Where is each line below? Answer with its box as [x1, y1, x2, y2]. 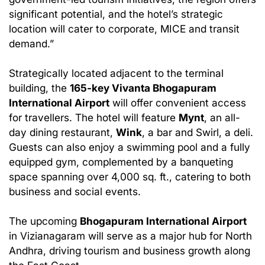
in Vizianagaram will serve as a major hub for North [9, 230, 252, 243]
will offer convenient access [109, 96, 246, 109]
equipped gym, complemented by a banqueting [9, 156, 233, 169]
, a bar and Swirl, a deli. [142, 126, 253, 139]
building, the [9, 82, 70, 95]
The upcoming [9, 215, 80, 228]
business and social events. [9, 185, 141, 198]
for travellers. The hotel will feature [9, 111, 179, 124]
